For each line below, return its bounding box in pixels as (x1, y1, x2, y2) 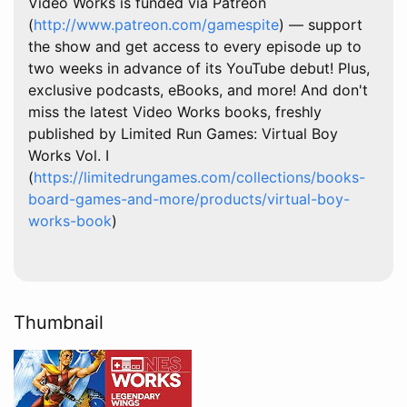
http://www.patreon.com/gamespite (34, 15, 279, 34)
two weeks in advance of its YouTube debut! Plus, (28, 58, 370, 77)
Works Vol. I (28, 145, 109, 164)
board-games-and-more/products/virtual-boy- (28, 189, 350, 208)
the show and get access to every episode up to (28, 36, 362, 55)
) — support (279, 15, 362, 34)
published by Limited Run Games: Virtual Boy (28, 124, 338, 143)
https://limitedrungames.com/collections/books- (34, 167, 365, 186)
